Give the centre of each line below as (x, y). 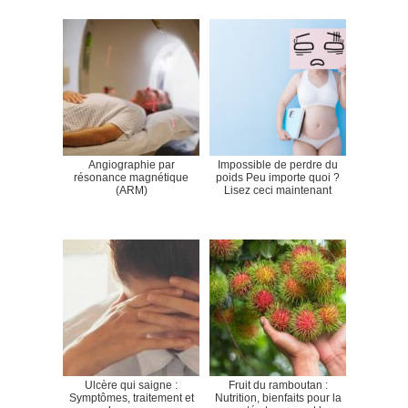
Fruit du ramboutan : (278, 386)
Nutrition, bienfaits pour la (278, 398)
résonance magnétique (131, 178)
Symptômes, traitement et (131, 398)
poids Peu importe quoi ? (278, 178)
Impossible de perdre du (278, 165)
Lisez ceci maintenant (278, 191)
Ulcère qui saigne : (131, 386)
